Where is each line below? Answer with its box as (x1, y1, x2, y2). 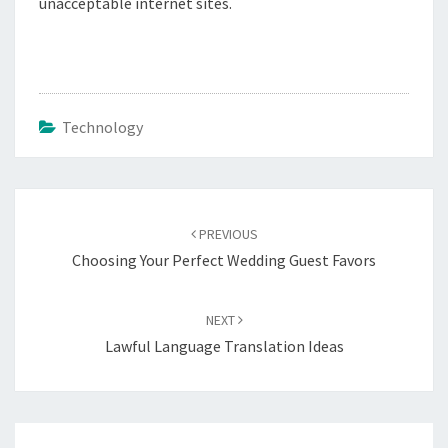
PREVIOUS (195, 225, 258, 243)
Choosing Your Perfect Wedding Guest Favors (72, 250, 376, 270)
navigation (14, 213, 115, 240)
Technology (62, 117, 143, 137)
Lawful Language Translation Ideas (104, 336, 344, 356)
